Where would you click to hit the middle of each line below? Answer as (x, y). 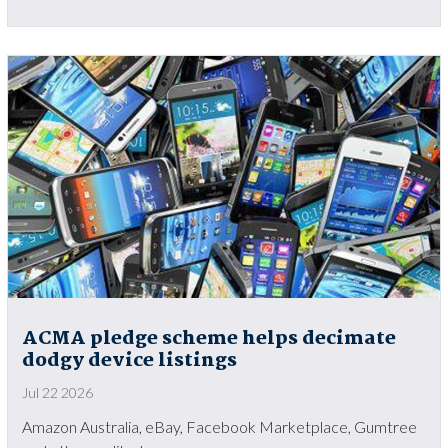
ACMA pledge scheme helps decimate (209, 338)
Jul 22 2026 (57, 392)
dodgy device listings (129, 360)
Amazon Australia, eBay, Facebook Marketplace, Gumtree (219, 426)
